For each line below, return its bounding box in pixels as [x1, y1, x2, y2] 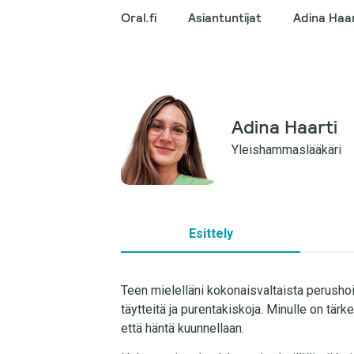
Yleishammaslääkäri [232, 142, 341, 157]
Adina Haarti [232, 115, 337, 139]
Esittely [188, 226, 233, 241]
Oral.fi [121, 9, 156, 26]
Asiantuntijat [188, 9, 262, 26]
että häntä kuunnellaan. [121, 321, 244, 336]
